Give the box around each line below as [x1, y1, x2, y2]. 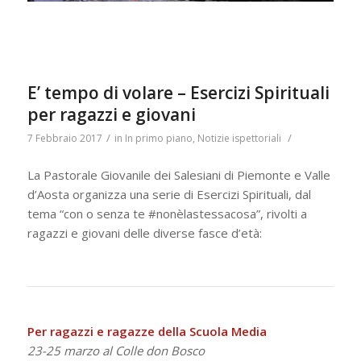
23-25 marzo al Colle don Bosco [27, 342, 205, 359]
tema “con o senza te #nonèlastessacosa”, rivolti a [27, 205, 307, 222]
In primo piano [124, 131, 193, 146]
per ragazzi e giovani [27, 103, 196, 127]
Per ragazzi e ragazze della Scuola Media [27, 322, 267, 339]
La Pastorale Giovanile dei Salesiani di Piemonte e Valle [27, 167, 330, 184]
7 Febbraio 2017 [27, 131, 102, 146]
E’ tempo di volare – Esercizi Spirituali [27, 81, 330, 105]
